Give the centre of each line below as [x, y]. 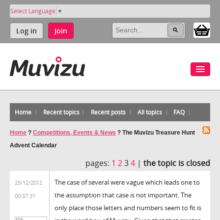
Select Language [33, 11]
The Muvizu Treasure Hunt [159, 132]
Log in [27, 30]
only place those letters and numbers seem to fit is [128, 207]
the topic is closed [177, 163]
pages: [97, 163]
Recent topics [61, 112]
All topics [150, 112]
